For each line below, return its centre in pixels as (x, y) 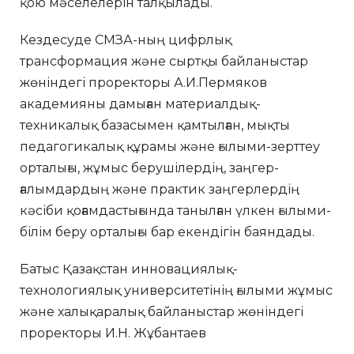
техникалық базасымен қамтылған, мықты (155, 125)
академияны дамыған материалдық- (140, 104)
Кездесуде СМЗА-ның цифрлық (126, 40)
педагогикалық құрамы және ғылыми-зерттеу (170, 146)
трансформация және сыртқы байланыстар (164, 61)
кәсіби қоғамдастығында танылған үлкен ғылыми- (175, 210)
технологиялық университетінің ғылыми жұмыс (176, 290)
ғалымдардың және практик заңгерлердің (160, 189)
